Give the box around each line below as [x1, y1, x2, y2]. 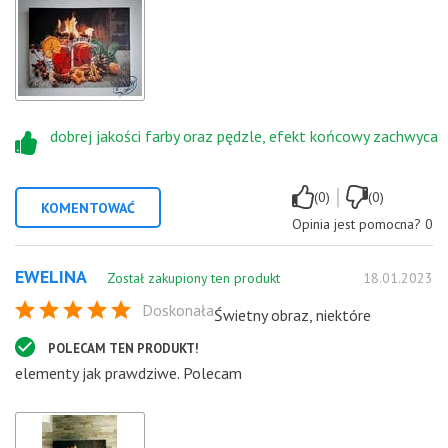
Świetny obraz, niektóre [214, 304, 371, 325]
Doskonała [142, 299, 214, 320]
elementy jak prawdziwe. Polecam [15, 362, 242, 383]
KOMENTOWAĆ [41, 198, 135, 217]
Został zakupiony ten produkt [107, 268, 280, 287]
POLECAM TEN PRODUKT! [48, 339, 199, 357]
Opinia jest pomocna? [292, 214, 421, 233]
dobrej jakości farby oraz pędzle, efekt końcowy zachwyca [50, 125, 438, 146]
